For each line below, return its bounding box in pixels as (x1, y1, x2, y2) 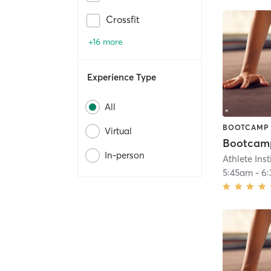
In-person (105, 149, 145, 162)
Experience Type (87, 71, 156, 83)
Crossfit (106, 13, 140, 26)
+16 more (88, 36, 123, 48)
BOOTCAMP (223, 122, 270, 132)
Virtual (105, 125, 132, 137)
